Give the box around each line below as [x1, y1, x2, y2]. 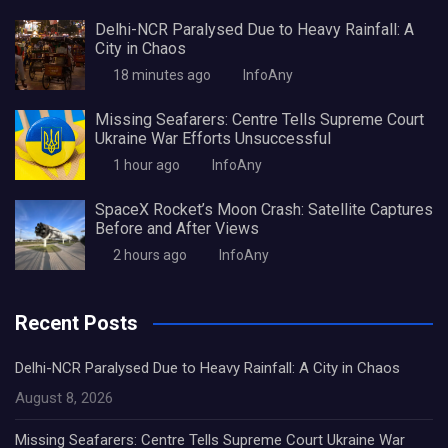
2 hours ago [112, 247, 187, 263]
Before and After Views [95, 219, 259, 238]
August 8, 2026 [15, 389, 113, 407]
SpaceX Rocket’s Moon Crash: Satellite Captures [95, 200, 433, 219]
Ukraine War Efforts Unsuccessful [95, 129, 331, 148]
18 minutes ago [112, 67, 211, 83]
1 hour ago [112, 157, 180, 173]
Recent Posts [15, 311, 138, 335]
